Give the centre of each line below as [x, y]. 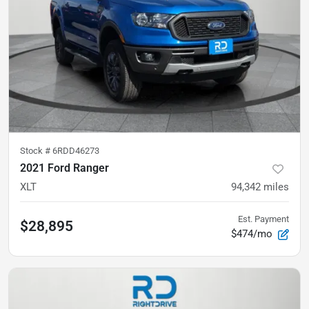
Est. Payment [263, 219]
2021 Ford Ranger [64, 168]
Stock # [36, 151]
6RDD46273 [76, 151]
